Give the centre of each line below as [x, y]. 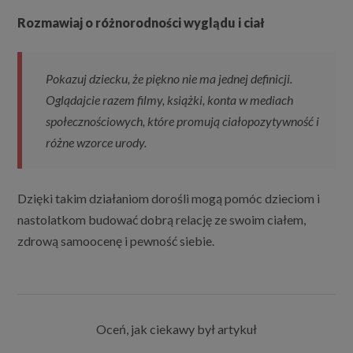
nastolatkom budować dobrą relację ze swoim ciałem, [162, 220]
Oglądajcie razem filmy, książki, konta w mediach [170, 100]
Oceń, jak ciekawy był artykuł [176, 329]
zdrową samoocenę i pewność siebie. [116, 241]
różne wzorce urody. [97, 143]
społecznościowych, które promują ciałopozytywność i [183, 121]
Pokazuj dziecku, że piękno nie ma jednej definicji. [169, 79]
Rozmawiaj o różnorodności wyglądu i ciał [141, 23]
